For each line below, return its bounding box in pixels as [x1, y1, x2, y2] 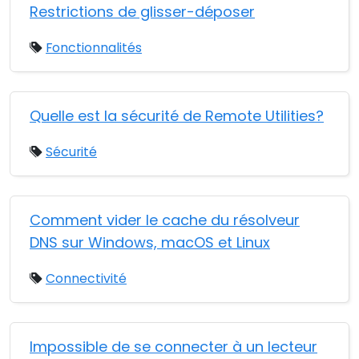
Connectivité [46, 269, 127, 288]
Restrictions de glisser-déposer [30, 2, 255, 22]
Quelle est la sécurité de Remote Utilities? [30, 106, 324, 126]
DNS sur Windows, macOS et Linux [30, 232, 270, 252]
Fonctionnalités [46, 38, 142, 57]
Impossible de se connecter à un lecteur [30, 337, 317, 357]
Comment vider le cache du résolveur [30, 210, 300, 230]
